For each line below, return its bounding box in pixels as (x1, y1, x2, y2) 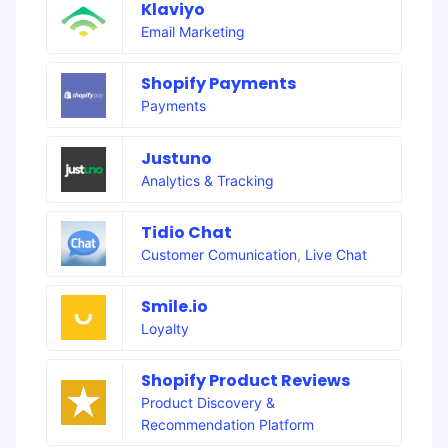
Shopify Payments (140, 72, 296, 96)
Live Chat (304, 245, 367, 263)
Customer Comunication (140, 245, 297, 263)
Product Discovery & (140, 393, 275, 411)
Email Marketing (140, 23, 245, 41)
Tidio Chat (140, 220, 232, 244)
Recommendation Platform (140, 415, 314, 433)
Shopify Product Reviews (140, 368, 350, 392)
